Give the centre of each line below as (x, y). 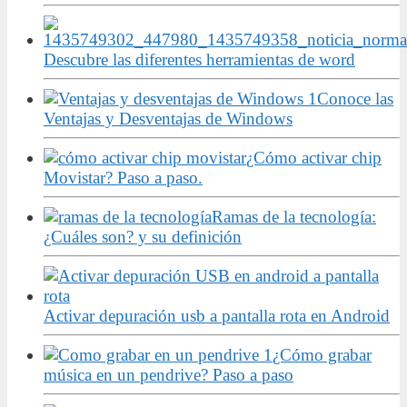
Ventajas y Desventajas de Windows (168, 118)
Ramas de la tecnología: (294, 216)
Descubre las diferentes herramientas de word (199, 59)
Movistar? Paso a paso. (123, 177)
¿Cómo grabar (322, 354)
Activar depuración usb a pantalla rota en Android (217, 315)
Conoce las (355, 98)
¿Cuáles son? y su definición (143, 236)
